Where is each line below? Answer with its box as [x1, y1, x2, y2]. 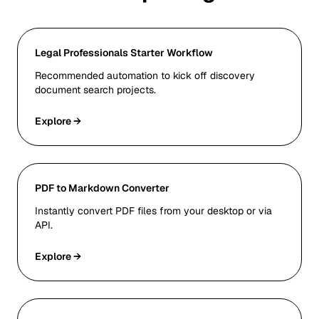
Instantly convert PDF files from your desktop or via [35, 204, 272, 217]
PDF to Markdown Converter [35, 182, 169, 194]
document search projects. [35, 83, 156, 96]
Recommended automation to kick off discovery [35, 69, 255, 82]
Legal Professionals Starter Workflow [35, 46, 213, 59]
